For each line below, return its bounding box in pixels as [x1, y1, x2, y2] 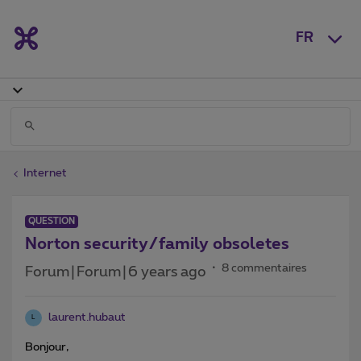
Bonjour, [25, 341, 68, 353]
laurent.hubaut [48, 311, 126, 323]
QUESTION [28, 216, 75, 226]
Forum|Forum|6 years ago [25, 264, 206, 280]
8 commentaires [222, 262, 307, 274]
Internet [23, 167, 67, 179]
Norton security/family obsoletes [25, 235, 289, 252]
